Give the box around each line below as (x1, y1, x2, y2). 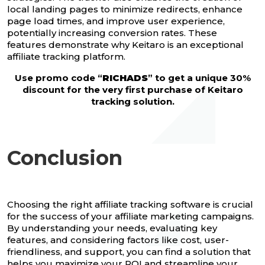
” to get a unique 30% (147, 72, 251, 84)
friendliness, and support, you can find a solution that (7, 246, 251, 258)
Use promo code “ (14, 72, 102, 84)
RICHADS (102, 72, 148, 84)
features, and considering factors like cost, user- (7, 234, 229, 246)
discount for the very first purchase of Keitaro (22, 84, 243, 96)
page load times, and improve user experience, (7, 15, 225, 27)
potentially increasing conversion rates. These (7, 27, 217, 39)
